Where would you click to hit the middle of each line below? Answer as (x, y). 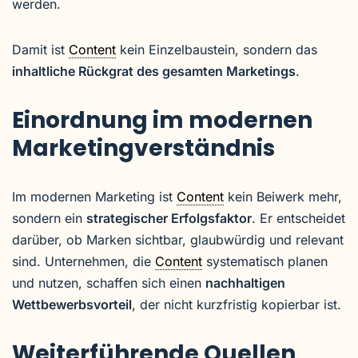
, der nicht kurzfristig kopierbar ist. (237, 304)
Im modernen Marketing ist (94, 197)
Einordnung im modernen (162, 120)
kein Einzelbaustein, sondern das (217, 50)
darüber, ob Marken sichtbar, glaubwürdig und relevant (178, 240)
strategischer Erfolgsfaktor (169, 218)
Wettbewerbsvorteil (72, 304)
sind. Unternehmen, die (84, 261)
